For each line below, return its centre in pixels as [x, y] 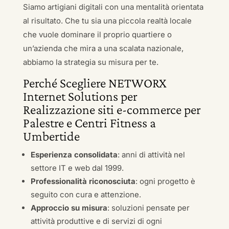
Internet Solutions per [80, 96]
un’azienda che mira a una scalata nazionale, [103, 48]
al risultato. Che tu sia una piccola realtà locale [107, 21]
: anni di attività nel [151, 155]
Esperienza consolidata [74, 155]
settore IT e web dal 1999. [77, 168]
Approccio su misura [69, 208]
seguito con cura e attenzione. [86, 194]
